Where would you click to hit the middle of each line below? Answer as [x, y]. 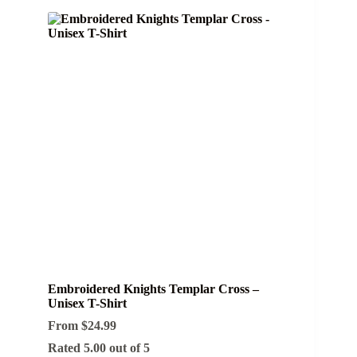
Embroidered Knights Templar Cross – [153, 288]
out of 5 [128, 347]
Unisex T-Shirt [87, 303]
